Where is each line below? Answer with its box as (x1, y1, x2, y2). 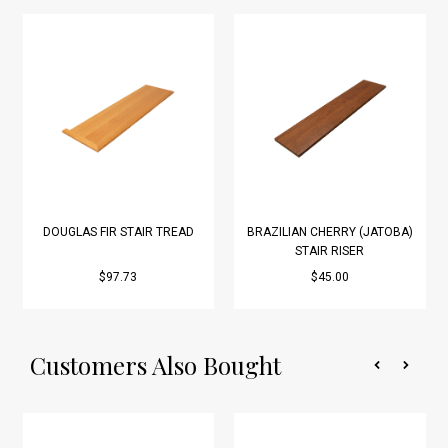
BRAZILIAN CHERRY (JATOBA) (246, 225, 413, 240)
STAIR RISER (295, 244, 365, 259)
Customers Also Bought (30, 349, 281, 382)
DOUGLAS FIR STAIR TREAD (42, 225, 194, 240)
